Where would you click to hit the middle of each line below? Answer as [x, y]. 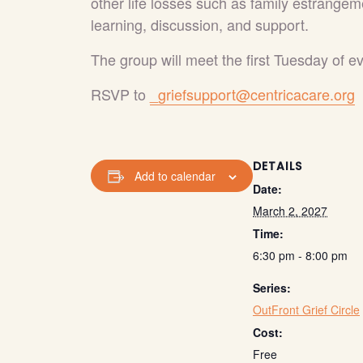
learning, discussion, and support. [200, 24]
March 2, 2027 [290, 211]
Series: [272, 288]
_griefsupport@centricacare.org [252, 94]
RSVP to [120, 94]
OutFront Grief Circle [306, 310]
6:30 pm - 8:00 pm [300, 255]
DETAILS [278, 166]
